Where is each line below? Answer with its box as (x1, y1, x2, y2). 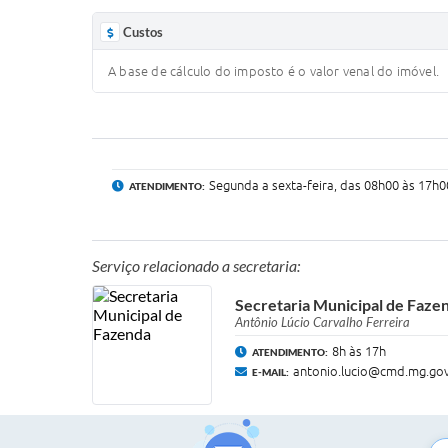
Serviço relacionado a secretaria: (92, 255, 300, 275)
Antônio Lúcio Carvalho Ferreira (235, 313, 410, 330)
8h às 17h (332, 343, 386, 358)
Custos (123, 23, 163, 40)
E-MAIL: (252, 365, 289, 378)
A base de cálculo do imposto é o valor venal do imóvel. (108, 63, 439, 78)
